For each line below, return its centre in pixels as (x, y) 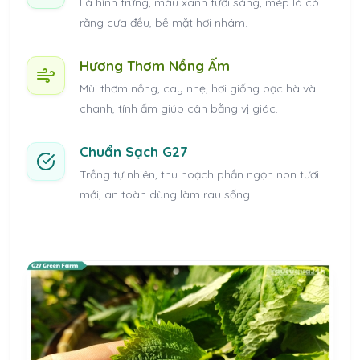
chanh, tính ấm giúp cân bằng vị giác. (179, 108)
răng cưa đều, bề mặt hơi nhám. (164, 22)
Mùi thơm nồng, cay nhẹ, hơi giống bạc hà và (198, 88)
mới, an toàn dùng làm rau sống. (166, 194)
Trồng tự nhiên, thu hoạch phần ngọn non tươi (199, 174)
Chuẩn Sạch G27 (134, 151)
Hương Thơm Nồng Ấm (155, 65)
